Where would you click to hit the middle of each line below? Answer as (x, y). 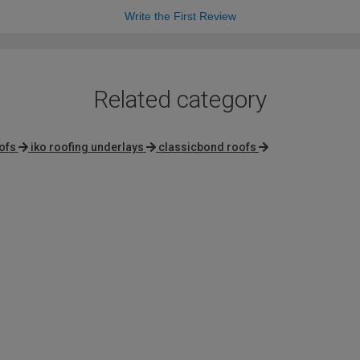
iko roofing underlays (87, 147)
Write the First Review (180, 16)
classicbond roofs (207, 147)
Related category (180, 100)
